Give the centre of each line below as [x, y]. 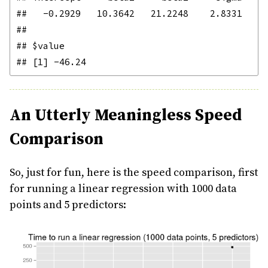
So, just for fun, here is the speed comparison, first [134, 172]
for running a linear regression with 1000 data [123, 188]
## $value [40, 45]
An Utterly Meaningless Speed [126, 115]
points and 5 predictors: [68, 205]
